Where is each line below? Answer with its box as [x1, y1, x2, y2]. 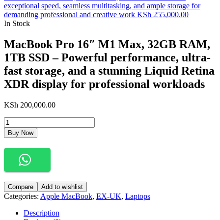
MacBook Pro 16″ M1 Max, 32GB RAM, [4, 37, 210, 51]
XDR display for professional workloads [4, 77, 205, 90]
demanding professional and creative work [4, 10, 135, 19]
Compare [8, 183, 33, 191]
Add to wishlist [41, 183, 83, 191]
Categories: [4, 192, 40, 200]
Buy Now [8, 129, 33, 137]
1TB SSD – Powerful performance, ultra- [4, 51, 211, 64]
